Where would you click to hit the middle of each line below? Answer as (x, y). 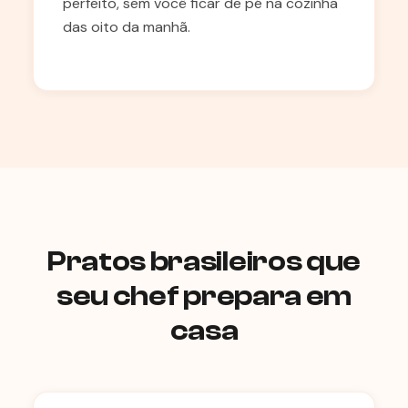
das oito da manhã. (127, 27)
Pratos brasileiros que (204, 261)
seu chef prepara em (204, 296)
